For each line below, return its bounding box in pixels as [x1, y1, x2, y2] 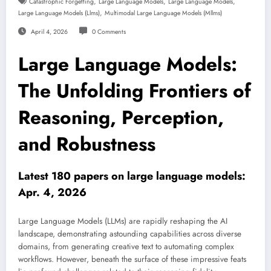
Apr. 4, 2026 [18, 184, 87, 201]
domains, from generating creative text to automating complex [18, 240, 234, 252]
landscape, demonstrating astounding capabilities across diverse [18, 227, 241, 240]
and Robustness [18, 130, 155, 158]
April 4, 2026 [30, 27, 68, 37]
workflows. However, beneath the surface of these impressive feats [18, 253, 246, 265]
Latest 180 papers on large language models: [18, 168, 246, 184]
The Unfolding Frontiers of [18, 77, 251, 105]
